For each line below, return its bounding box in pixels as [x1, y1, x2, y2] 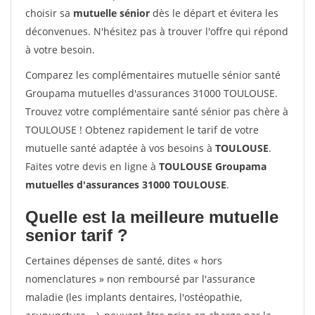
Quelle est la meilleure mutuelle [25, 207, 278, 226]
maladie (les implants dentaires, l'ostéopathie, [25, 290, 242, 304]
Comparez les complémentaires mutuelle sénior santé [25, 68, 281, 82]
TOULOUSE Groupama [159, 160, 266, 173]
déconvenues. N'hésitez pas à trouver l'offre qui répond [25, 25, 288, 38]
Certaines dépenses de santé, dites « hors [25, 254, 222, 267]
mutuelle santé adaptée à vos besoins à [25, 141, 215, 155]
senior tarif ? [25, 226, 128, 245]
